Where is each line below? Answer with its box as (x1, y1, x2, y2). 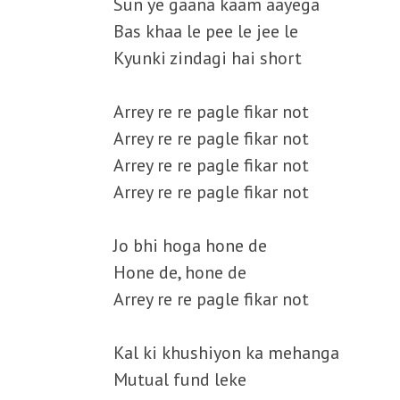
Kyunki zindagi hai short (113, 46, 302, 70)
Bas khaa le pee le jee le (113, 20, 298, 43)
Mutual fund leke (113, 368, 246, 391)
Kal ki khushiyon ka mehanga (113, 341, 339, 364)
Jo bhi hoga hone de (113, 234, 267, 257)
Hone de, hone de (113, 261, 246, 284)
